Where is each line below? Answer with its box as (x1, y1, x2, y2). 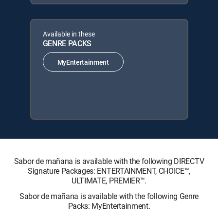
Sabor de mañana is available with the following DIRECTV (14, 156, 204, 166)
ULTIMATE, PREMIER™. (72, 175, 146, 186)
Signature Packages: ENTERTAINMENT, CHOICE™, (27, 165, 191, 176)
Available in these (42, 29, 95, 38)
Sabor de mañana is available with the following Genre (19, 191, 199, 201)
